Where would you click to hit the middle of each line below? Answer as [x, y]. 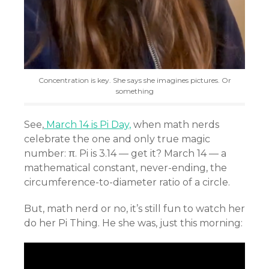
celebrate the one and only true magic [117, 139]
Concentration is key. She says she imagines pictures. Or [134, 80]
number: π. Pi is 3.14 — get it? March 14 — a [125, 153]
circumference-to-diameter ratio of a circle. [127, 182]
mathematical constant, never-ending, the [125, 168]
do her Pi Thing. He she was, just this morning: [133, 223]
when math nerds [175, 124]
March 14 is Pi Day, [87, 124]
